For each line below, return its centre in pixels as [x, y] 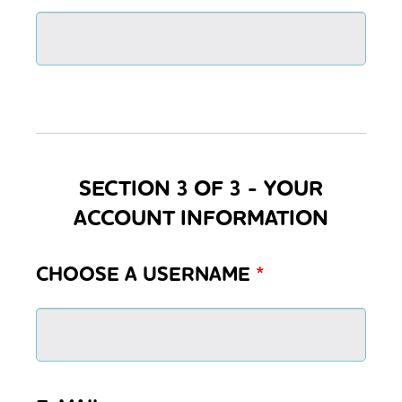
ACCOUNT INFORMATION [201, 218]
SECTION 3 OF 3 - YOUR [201, 188]
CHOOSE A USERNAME [146, 274]
